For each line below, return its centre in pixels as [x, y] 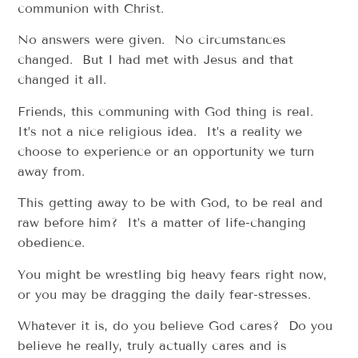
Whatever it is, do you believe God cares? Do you [175, 325]
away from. [52, 171]
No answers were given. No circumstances [152, 40]
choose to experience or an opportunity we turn [166, 151]
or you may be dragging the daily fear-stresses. [165, 294]
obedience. [52, 243]
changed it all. [62, 80]
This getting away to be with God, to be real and [171, 203]
